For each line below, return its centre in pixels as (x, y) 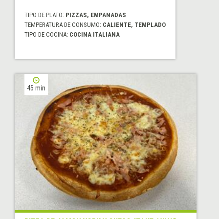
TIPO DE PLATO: (45, 15)
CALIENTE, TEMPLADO (134, 25)
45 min (36, 88)
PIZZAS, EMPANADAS (96, 15)
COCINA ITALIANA (95, 35)
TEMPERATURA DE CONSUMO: (64, 25)
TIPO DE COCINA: (47, 35)
